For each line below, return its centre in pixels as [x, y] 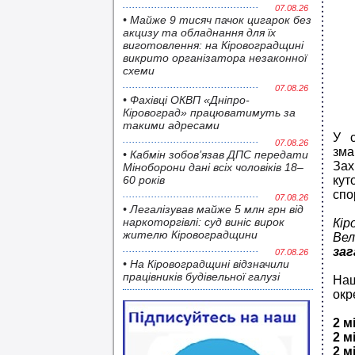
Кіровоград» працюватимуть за [209, 113]
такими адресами [171, 125]
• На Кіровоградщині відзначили [206, 264]
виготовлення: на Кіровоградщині [213, 45]
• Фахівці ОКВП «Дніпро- [186, 100]
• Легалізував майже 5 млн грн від [213, 209]
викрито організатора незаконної [215, 58]
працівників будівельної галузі [201, 277]
